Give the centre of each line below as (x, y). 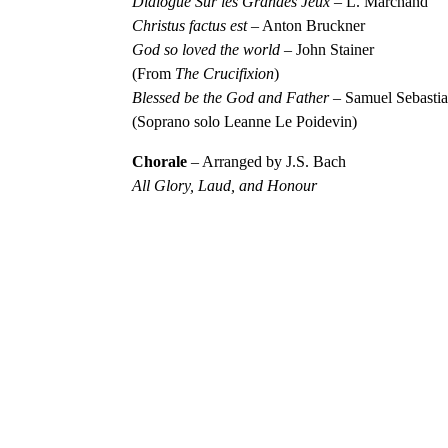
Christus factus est (190, 25)
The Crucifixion (225, 73)
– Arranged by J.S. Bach (267, 161)
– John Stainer (327, 49)
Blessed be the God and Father (231, 97)
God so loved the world (206, 49)
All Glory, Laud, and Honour (225, 185)
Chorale (160, 161)
